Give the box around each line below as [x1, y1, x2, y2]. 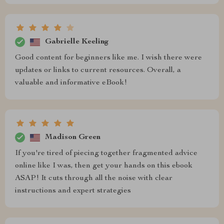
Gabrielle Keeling [45, 37, 109, 46]
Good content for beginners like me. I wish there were [15, 54, 202, 62]
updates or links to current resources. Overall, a [15, 66, 181, 74]
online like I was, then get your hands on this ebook [15, 162, 192, 170]
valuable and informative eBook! [15, 79, 127, 87]
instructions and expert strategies [15, 187, 131, 195]
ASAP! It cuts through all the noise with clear [15, 174, 172, 182]
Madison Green [45, 133, 100, 141]
